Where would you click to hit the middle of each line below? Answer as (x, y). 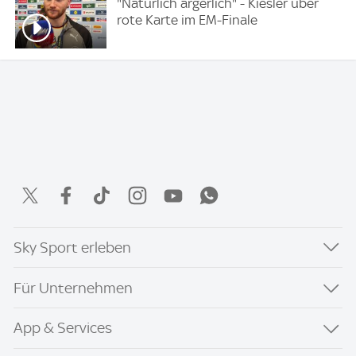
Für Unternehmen (74, 288)
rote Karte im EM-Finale (188, 20)
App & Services (63, 328)
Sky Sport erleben (73, 248)
